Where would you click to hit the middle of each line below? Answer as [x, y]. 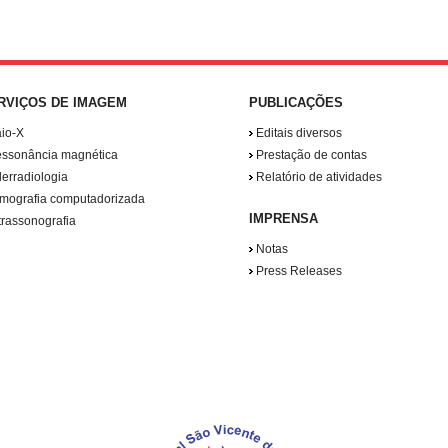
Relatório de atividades [317, 177]
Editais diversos [297, 133]
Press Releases [297, 271]
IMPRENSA [283, 218]
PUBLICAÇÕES [296, 102]
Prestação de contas [310, 155]
